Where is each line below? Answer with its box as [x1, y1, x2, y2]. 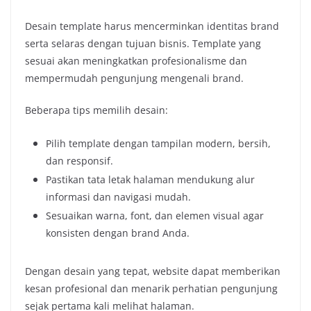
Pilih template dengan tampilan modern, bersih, [46, 136, 271, 150]
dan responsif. [46, 153, 113, 167]
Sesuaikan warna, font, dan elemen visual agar [46, 208, 264, 222]
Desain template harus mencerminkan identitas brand [25, 19, 279, 33]
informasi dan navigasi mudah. [46, 190, 191, 203]
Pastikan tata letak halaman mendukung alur [46, 172, 255, 186]
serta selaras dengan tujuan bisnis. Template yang [25, 36, 261, 50]
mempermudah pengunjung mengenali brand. [25, 71, 244, 85]
